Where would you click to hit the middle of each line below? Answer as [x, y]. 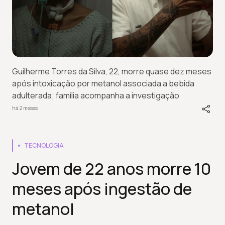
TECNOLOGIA [44, 145]
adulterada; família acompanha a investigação [96, 95]
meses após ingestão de [102, 189]
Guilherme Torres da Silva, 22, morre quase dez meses [112, 71]
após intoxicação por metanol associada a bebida [103, 83]
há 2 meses [25, 108]
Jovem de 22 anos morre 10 [111, 169]
